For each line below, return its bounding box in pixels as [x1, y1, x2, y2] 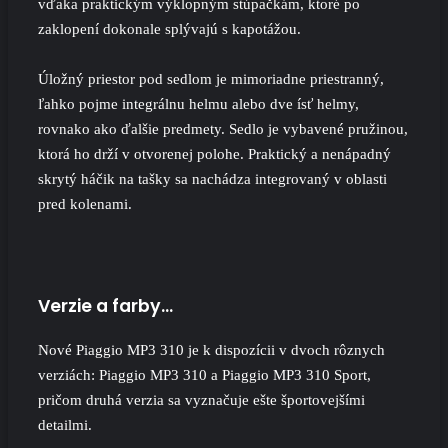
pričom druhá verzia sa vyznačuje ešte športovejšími [38, 392, 365, 409]
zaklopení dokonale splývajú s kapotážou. [38, 20, 301, 37]
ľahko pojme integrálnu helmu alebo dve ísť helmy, [38, 95, 359, 112]
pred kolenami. [38, 195, 132, 212]
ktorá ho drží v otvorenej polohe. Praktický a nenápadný [38, 145, 391, 162]
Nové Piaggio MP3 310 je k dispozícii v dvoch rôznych [38, 342, 385, 359]
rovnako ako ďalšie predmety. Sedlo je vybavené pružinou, [38, 120, 408, 137]
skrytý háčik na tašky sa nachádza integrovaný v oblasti [38, 170, 387, 187]
